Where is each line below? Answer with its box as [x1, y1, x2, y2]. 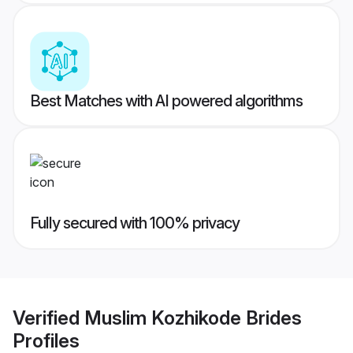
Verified [13, 306, 84, 329]
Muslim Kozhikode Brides [84, 306, 302, 329]
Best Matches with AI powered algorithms [30, 91, 303, 111]
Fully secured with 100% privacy [30, 214, 240, 233]
